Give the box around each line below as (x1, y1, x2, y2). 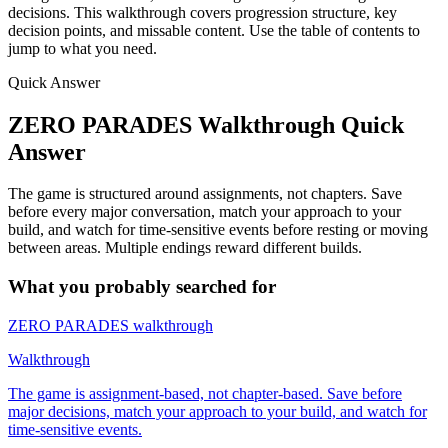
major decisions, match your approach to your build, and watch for (8, 402, 427, 420)
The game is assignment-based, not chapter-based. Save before (8, 384, 402, 402)
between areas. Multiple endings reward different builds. (8, 239, 362, 257)
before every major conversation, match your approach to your (8, 203, 401, 221)
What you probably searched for (8, 276, 276, 298)
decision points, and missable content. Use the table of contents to (8, 21, 420, 39)
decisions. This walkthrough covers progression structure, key (8, 3, 397, 21)
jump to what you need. (8, 39, 157, 57)
